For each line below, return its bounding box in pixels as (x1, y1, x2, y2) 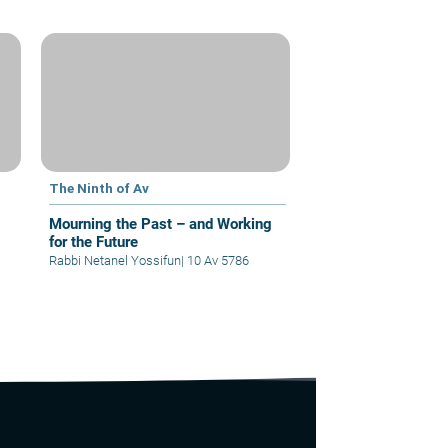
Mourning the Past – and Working (49, 214, 273, 233)
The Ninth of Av (49, 179, 150, 196)
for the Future (49, 232, 139, 251)
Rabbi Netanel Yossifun (49, 252, 182, 268)
